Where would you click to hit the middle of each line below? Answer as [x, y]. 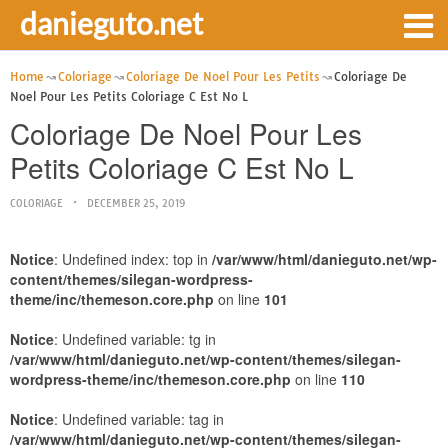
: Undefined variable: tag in [139, 419]
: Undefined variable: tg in [135, 339]
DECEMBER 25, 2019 [136, 203]
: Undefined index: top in [133, 259]
